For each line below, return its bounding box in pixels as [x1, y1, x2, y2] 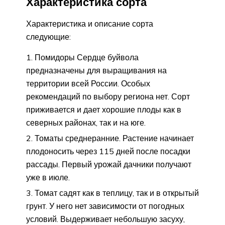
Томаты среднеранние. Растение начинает [35, 133, 194, 143]
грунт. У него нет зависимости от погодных [26, 200, 184, 211]
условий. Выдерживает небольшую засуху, [26, 213, 185, 224]
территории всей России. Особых [26, 78, 150, 88]
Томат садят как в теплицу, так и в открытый [35, 187, 199, 198]
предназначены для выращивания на [26, 65, 167, 75]
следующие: [26, 31, 71, 42]
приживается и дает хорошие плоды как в [26, 104, 181, 115]
